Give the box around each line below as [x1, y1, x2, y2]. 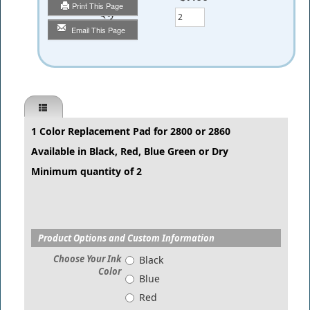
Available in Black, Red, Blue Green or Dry [31, 145, 228, 158]
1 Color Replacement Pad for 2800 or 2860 [31, 125, 230, 138]
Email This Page [71, 24, 125, 35]
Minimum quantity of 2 [31, 165, 142, 178]
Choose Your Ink [53, 253, 121, 265]
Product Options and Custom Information [38, 232, 215, 244]
